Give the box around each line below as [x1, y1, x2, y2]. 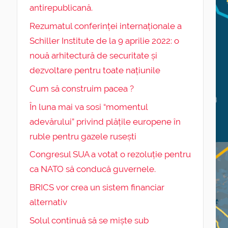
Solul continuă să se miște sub [29, 215, 149, 226]
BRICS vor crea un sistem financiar [29, 182, 164, 193]
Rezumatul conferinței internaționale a [29, 21, 182, 32]
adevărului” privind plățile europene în [29, 116, 181, 127]
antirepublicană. [29, 3, 93, 13]
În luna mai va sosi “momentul [29, 101, 148, 112]
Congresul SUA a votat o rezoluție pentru [29, 149, 191, 160]
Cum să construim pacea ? [29, 83, 134, 94]
